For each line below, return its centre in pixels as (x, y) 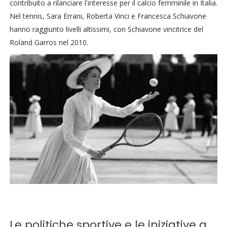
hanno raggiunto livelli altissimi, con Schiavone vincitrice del (106, 29)
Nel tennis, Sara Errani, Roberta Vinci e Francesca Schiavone (108, 16)
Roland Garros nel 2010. (49, 43)
